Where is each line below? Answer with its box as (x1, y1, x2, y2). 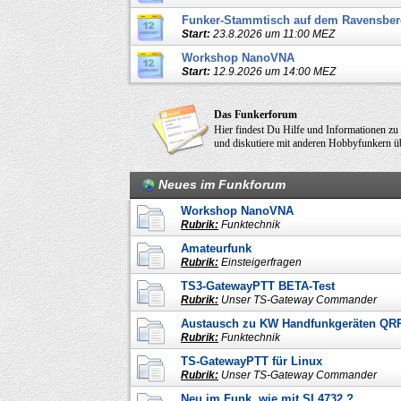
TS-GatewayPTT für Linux (181, 354, 322, 368)
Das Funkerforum (214, 107, 297, 121)
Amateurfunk (181, 241, 252, 255)
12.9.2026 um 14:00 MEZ (210, 64, 338, 78)
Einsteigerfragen (218, 255, 304, 269)
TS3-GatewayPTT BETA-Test (181, 278, 335, 293)
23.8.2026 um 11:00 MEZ (210, 27, 337, 40)
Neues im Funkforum (158, 176, 286, 192)
